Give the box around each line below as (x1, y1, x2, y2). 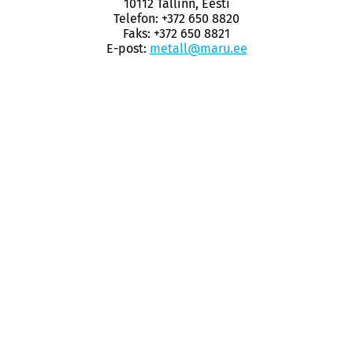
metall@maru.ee (149, 40, 247, 56)
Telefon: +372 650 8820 (113, 10, 240, 26)
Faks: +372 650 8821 (123, 25, 230, 41)
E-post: (106, 40, 150, 56)
